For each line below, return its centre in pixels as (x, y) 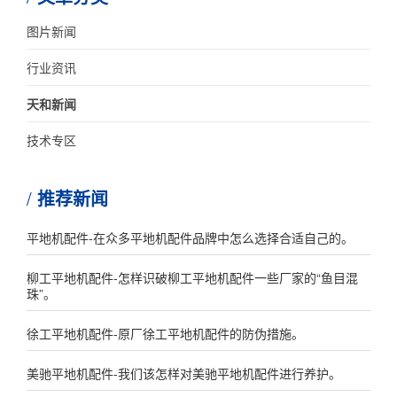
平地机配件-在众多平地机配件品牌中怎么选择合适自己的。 (190, 237)
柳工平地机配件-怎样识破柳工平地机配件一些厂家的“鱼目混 (192, 277)
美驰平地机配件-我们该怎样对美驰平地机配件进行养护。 (184, 373)
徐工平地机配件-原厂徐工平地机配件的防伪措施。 (165, 333)
